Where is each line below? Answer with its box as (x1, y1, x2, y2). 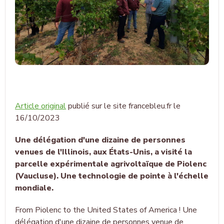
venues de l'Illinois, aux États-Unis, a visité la (15, 146, 192, 157)
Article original (15, 100, 66, 111)
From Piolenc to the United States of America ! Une (15, 204, 197, 215)
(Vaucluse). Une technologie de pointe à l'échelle (15, 170, 208, 181)
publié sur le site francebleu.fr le (66, 100, 180, 111)
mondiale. (15, 182, 53, 193)
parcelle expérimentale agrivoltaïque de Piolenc (15, 158, 206, 169)
